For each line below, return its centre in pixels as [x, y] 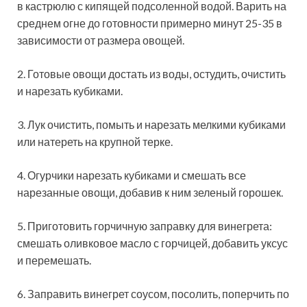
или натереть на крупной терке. [95, 141]
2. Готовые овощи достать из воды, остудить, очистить [151, 73]
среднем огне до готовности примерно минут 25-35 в [150, 23]
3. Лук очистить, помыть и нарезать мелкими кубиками [151, 124]
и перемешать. [54, 260]
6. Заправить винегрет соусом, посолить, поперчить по [153, 293]
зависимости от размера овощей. [101, 40]
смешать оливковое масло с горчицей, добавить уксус [152, 243]
